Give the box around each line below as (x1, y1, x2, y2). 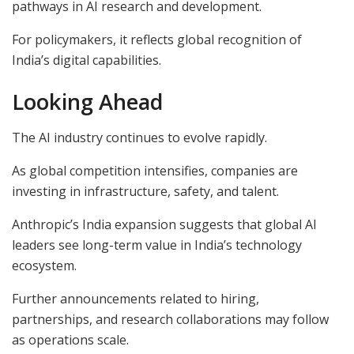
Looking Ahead (12, 87, 163, 117)
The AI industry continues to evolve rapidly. (12, 129, 267, 147)
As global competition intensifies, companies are (12, 162, 298, 180)
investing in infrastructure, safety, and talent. (12, 183, 279, 201)
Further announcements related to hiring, (12, 290, 259, 308)
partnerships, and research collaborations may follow (12, 311, 329, 329)
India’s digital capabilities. (12, 51, 161, 69)
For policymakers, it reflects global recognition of (12, 30, 302, 48)
